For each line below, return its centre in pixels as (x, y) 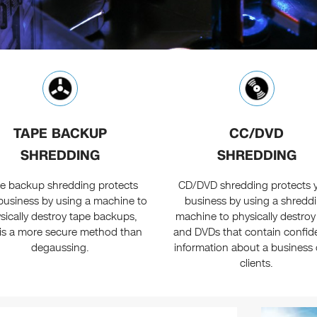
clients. (257, 264)
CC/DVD (257, 134)
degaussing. (60, 248)
